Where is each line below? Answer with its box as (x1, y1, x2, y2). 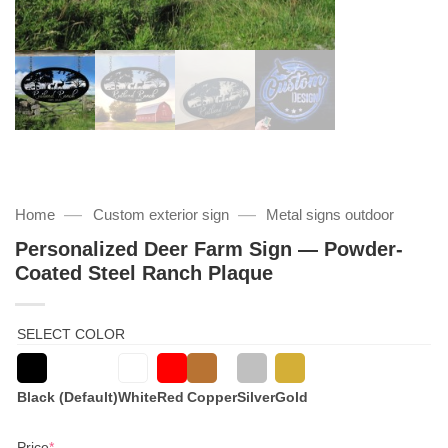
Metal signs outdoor (266, 206, 395, 223)
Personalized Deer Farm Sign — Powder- (15, 237, 403, 260)
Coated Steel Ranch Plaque (15, 261, 273, 284)
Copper (187, 388, 237, 405)
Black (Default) (17, 388, 118, 405)
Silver (237, 388, 275, 405)
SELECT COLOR (17, 325, 125, 342)
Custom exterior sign (92, 206, 229, 223)
